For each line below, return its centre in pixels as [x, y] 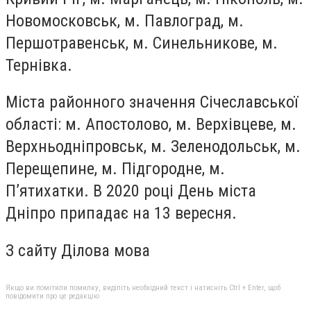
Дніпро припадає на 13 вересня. [121, 213]
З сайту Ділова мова [78, 250]
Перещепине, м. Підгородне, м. [115, 169]
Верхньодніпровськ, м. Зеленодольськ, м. [153, 147]
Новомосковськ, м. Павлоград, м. [125, 20]
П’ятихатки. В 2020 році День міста [131, 191]
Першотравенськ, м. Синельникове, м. [142, 43]
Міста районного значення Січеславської [152, 102]
